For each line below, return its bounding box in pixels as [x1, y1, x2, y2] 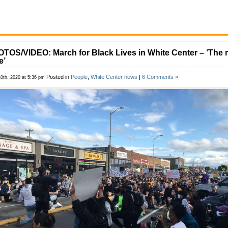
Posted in [46, 74, 71, 80]
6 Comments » [142, 74, 178, 80]
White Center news [91, 74, 137, 80]
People [71, 74, 88, 80]
